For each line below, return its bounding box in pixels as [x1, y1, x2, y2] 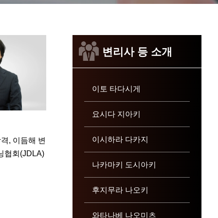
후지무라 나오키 [91, 184, 148, 195]
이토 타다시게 [91, 83, 141, 94]
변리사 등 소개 [102, 43, 172, 59]
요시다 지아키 [91, 108, 141, 119]
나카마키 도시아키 [91, 159, 156, 170]
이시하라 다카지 [91, 133, 148, 145]
